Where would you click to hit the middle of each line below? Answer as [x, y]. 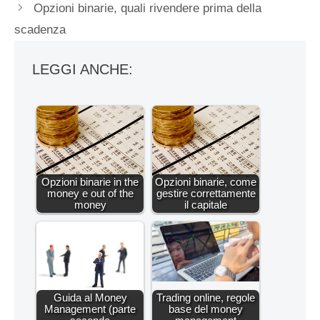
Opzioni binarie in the [90, 181]
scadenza [40, 29]
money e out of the [90, 193]
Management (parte [90, 309]
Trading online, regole [206, 297]
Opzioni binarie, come [206, 181]
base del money [206, 309]
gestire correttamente [206, 193]
